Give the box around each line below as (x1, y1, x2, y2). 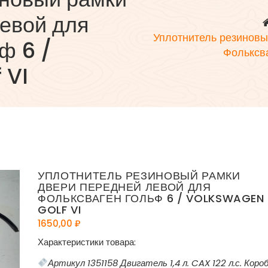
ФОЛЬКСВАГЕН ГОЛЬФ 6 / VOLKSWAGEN (38, 190, 264, 206)
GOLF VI (38, 202, 81, 217)
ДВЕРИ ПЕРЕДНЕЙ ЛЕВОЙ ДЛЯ (38, 179, 211, 194)
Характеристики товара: (38, 235, 136, 248)
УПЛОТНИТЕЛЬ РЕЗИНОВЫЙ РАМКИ (38, 167, 240, 183)
